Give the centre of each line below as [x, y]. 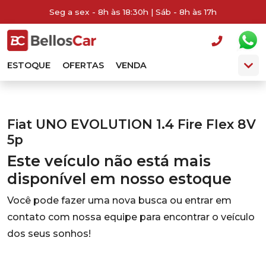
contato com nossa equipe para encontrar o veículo [131, 217]
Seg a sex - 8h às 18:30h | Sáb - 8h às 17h [133, 12]
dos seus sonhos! [49, 234]
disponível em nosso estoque [119, 179]
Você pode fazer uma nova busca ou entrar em [119, 200]
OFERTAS [83, 65]
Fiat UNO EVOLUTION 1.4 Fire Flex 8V [132, 124]
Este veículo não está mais [109, 161]
